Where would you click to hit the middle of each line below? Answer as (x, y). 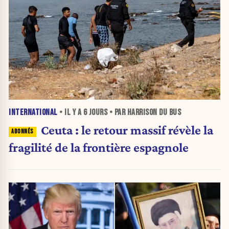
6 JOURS (95, 112)
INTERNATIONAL (33, 112)
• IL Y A (70, 112)
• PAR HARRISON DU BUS (144, 112)
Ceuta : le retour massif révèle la (127, 130)
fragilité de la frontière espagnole (99, 147)
